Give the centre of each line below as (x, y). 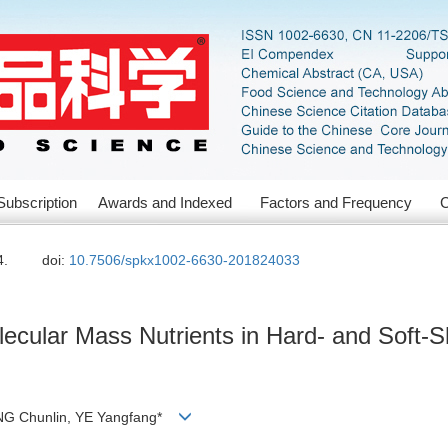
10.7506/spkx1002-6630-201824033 (185, 260)
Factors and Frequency (336, 202)
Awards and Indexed (165, 202)
